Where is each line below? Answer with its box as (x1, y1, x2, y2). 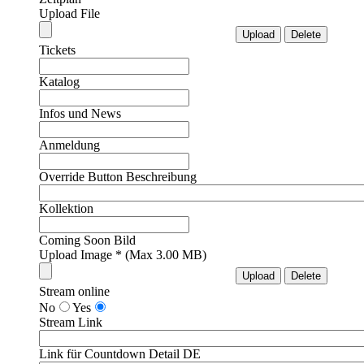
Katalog (39, 75, 80, 89)
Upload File (39, 6, 100, 21)
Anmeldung (39, 138, 100, 153)
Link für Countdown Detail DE (39, 347, 201, 362)
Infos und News (39, 106, 121, 121)
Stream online (39, 284, 110, 299)
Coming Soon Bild (39, 233, 136, 248)
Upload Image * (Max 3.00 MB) (39, 248, 206, 262)
